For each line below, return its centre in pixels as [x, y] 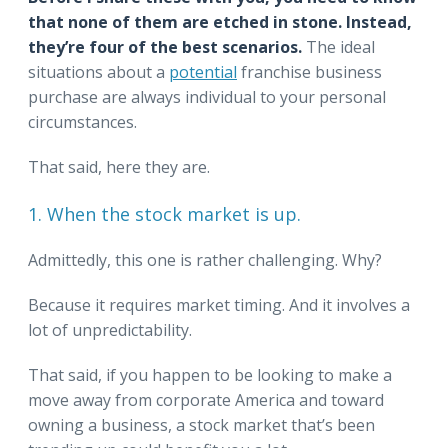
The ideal [340, 47]
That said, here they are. [119, 167]
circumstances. [82, 122]
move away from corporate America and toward [206, 400]
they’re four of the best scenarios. [167, 47]
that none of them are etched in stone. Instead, [220, 22]
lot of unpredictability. [110, 330]
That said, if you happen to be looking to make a [210, 375]
